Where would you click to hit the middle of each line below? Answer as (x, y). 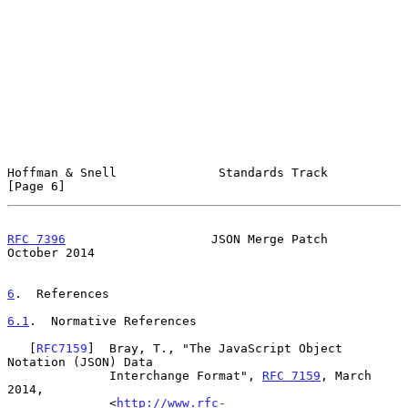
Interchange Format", (186, 375)
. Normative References (113, 321)
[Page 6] (36, 186)
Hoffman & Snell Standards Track (168, 172)
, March (346, 375)
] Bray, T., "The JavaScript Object (215, 348)
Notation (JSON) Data (80, 362)
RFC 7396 (36, 239)
